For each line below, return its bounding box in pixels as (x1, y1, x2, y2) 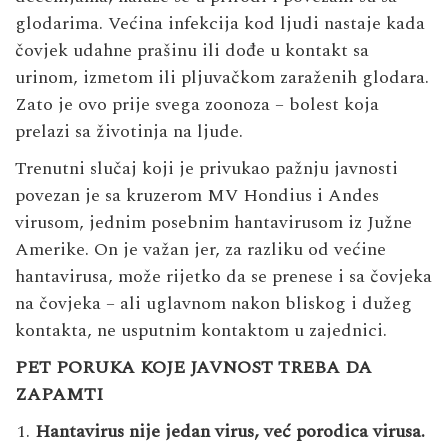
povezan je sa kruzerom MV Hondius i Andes (15, 182, 379, 210)
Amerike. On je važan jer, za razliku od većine (15, 236, 386, 264)
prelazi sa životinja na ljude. (15, 118, 243, 146)
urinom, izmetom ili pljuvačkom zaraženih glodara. (15, 64, 429, 92)
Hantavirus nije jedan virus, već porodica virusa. (35, 418, 425, 446)
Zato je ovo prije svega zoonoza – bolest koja (15, 91, 379, 119)
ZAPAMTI (15, 381, 103, 409)
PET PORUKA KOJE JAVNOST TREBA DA (15, 354, 372, 382)
